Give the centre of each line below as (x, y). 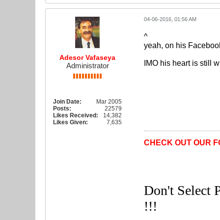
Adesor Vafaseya (87, 57)
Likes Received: (76, 115)
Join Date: (67, 102)
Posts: (62, 109)
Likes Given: (70, 122)
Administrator (87, 66)
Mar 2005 (109, 102)
